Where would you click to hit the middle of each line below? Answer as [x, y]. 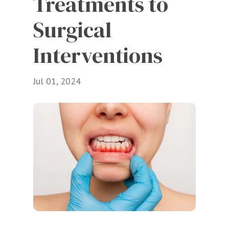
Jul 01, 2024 [57, 81]
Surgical [72, 29]
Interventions [98, 55]
